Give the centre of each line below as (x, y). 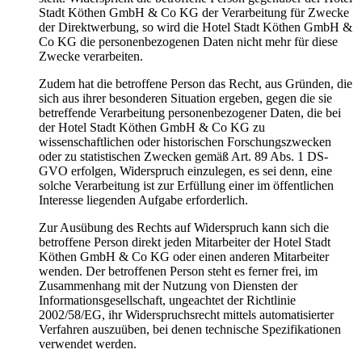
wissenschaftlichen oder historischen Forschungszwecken (185, 141)
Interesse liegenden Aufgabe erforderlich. (143, 200)
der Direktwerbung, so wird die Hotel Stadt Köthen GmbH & (196, 27)
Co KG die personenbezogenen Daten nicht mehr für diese (188, 41)
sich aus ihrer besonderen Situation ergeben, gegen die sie (185, 98)
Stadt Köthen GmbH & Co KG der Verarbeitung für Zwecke (194, 12)
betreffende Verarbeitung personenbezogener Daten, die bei (190, 112)
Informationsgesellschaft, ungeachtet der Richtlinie (167, 300)
